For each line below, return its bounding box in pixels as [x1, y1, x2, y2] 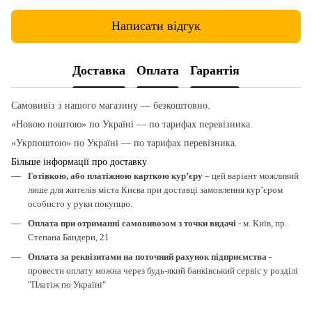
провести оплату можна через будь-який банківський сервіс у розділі [28, 265, 298, 276]
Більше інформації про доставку [11, 156, 147, 167]
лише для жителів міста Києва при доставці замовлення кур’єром [28, 184, 283, 195]
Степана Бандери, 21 [28, 231, 109, 242]
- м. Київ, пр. [236, 217, 287, 228]
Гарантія [190, 63, 240, 78]
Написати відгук [111, 19, 201, 33]
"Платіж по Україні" [28, 279, 106, 290]
